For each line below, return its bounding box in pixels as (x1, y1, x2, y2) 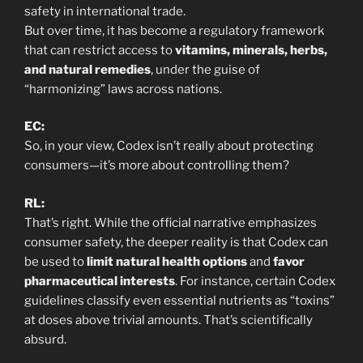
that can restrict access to (24, 42, 175, 58)
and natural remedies (24, 62, 151, 77)
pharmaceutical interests (24, 273, 175, 288)
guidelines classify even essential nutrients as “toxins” (24, 293, 335, 308)
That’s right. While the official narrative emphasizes (24, 215, 317, 230)
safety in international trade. (24, 3, 186, 19)
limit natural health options (87, 254, 247, 269)
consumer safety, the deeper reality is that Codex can (24, 234, 328, 250)
